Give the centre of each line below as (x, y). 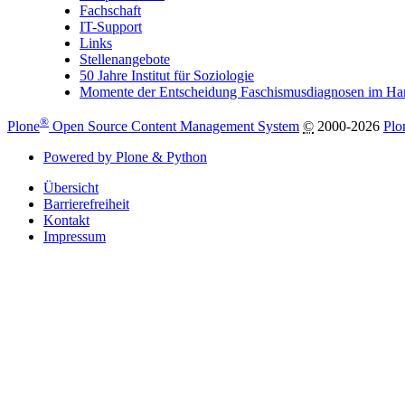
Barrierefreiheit (86, 204)
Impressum (75, 237)
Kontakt (66, 221)
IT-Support (111, 26)
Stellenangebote (125, 59)
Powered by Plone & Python (125, 157)
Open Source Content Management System (174, 127)
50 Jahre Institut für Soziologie (167, 75)
